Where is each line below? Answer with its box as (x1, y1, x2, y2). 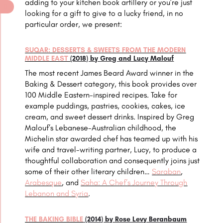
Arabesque (25, 178, 62, 188)
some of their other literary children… (25, 167, 152, 177)
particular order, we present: (25, 19, 122, 29)
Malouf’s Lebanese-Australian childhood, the (25, 123, 177, 133)
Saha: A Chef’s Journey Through (81, 178, 188, 188)
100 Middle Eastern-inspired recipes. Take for (25, 90, 178, 100)
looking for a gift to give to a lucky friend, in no (25, 8, 184, 18)
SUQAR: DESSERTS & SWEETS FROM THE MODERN (25, 46, 186, 55)
